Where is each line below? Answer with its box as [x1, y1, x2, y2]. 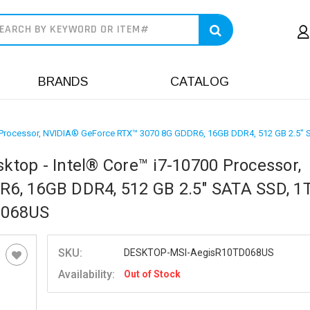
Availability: [58, 268, 116, 281]
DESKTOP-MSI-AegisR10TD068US [123, 247, 274, 258]
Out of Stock [123, 268, 181, 280]
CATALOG [170, 75, 229, 89]
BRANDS [38, 75, 88, 89]
